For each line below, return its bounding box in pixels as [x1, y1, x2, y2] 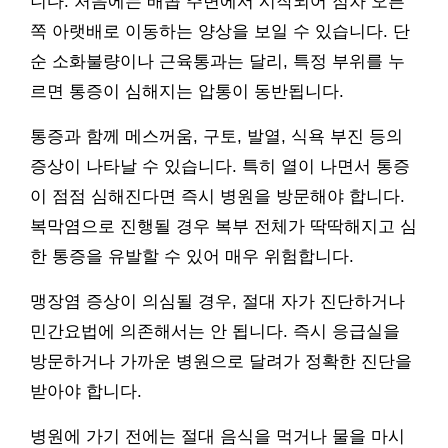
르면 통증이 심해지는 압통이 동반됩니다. [30, 82, 344, 102]
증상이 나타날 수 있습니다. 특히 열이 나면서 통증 [30, 157, 410, 177]
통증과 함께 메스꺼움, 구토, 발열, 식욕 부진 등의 [30, 127, 403, 147]
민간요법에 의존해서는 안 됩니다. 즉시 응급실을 [30, 322, 400, 342]
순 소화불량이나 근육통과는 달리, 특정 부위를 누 [30, 52, 405, 72]
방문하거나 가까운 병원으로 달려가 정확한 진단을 [30, 352, 412, 372]
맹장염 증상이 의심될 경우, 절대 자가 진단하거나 [30, 292, 405, 312]
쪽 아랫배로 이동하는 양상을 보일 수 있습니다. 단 [30, 22, 410, 42]
